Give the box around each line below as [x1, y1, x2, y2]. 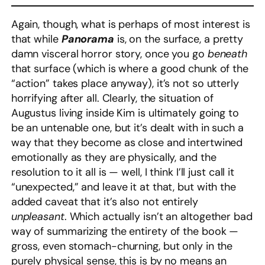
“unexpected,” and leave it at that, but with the [11, 180, 236, 195]
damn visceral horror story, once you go [11, 47, 208, 62]
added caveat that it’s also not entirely [11, 195, 198, 209]
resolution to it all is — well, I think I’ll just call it [11, 165, 235, 180]
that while [11, 32, 62, 47]
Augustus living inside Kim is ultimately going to [11, 106, 239, 121]
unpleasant [11, 209, 64, 224]
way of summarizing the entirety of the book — [11, 224, 239, 239]
